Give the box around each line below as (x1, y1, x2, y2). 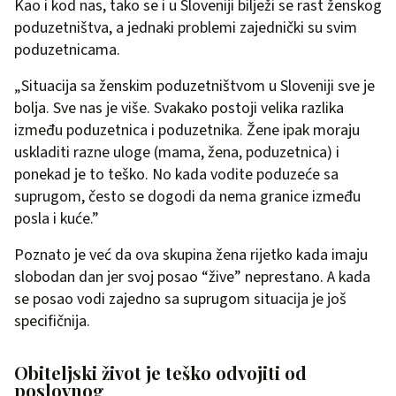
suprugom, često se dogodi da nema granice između (14, 186, 361, 209)
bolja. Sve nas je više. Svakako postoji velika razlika (14, 97, 344, 120)
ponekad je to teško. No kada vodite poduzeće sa (14, 164, 339, 187)
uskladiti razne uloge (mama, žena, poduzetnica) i (14, 141, 339, 164)
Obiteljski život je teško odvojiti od (14, 361, 307, 385)
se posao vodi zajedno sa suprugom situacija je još (14, 288, 346, 311)
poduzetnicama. (14, 39, 120, 62)
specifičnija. (14, 310, 90, 333)
